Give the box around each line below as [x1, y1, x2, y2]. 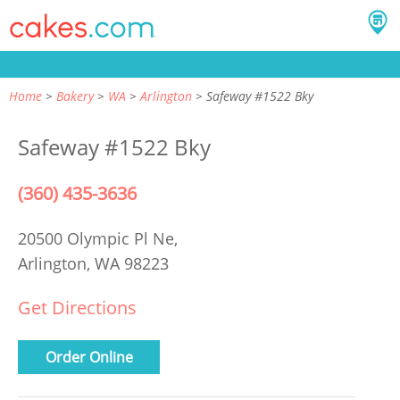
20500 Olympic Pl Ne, [18, 228, 182, 249]
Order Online [45, 346, 133, 367]
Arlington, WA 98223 [18, 253, 169, 274]
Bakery [56, 87, 94, 104]
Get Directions [18, 296, 137, 320]
